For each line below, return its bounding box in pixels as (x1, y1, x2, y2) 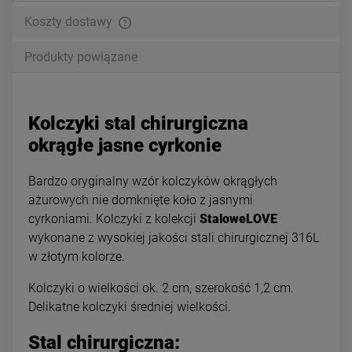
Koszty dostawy (24, 13, 115, 29)
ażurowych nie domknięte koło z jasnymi (28, 192, 253, 207)
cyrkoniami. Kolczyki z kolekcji (28, 211, 200, 226)
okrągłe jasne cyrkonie (28, 134, 222, 156)
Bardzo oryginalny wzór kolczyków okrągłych (28, 173, 277, 189)
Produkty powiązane (24, 49, 137, 64)
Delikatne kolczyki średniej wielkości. (28, 299, 231, 314)
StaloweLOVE (200, 211, 277, 226)
